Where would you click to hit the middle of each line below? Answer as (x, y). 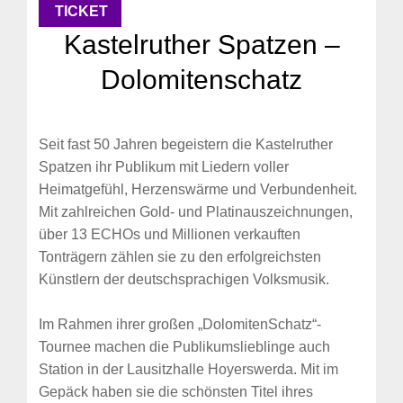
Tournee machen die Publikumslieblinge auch (184, 347)
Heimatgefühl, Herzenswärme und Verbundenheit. (198, 190)
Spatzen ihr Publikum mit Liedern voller (164, 167)
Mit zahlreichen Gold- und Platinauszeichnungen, (196, 212)
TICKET (81, 12)
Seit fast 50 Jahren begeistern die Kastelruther (186, 145)
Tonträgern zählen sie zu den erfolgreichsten (180, 257)
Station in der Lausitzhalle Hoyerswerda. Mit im (188, 370)
